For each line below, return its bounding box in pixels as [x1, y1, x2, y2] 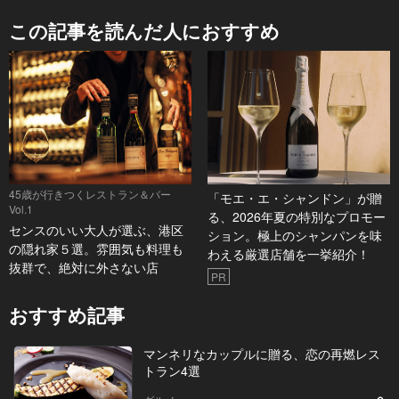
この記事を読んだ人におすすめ [9, 17, 280, 45]
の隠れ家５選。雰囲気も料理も [9, 240, 183, 258]
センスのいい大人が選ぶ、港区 [9, 221, 183, 240]
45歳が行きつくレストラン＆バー [9, 186, 171, 202]
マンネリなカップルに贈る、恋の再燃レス [142, 345, 380, 363]
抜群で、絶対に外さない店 [9, 258, 159, 277]
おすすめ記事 [9, 301, 125, 329]
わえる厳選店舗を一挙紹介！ [207, 245, 370, 264]
